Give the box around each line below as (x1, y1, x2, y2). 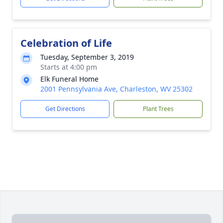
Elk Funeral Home (40, 74, 99, 84)
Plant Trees (142, 105, 174, 113)
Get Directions (45, 105, 85, 113)
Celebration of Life (20, 36, 112, 50)
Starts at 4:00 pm (40, 62, 97, 72)
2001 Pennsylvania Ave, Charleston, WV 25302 (40, 84, 193, 94)
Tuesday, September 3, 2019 (40, 52, 134, 62)
